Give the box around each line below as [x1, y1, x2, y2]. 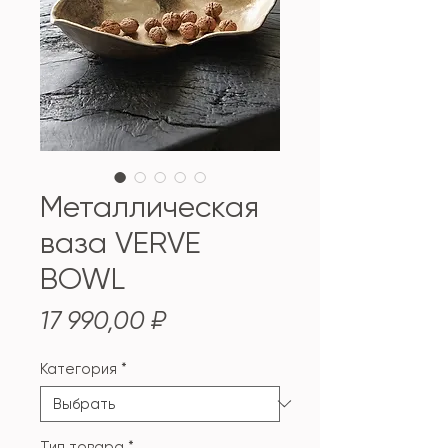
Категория [40, 359, 117, 378]
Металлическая [40, 188, 259, 224]
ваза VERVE [40, 224, 201, 260]
